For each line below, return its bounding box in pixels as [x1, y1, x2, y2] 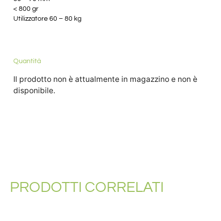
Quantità [13, 57, 41, 65]
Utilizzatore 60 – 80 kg [13, 15, 81, 23]
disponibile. [13, 85, 55, 95]
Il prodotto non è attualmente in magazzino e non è [13, 74, 197, 84]
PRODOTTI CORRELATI [10, 179, 164, 195]
